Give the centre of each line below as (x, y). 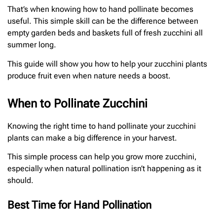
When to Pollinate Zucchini (77, 103)
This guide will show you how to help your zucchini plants (107, 64)
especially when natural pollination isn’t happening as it (104, 168)
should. (20, 180)
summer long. (32, 45)
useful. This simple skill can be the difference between (103, 21)
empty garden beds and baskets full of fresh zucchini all (105, 33)
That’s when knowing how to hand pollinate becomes (100, 9)
